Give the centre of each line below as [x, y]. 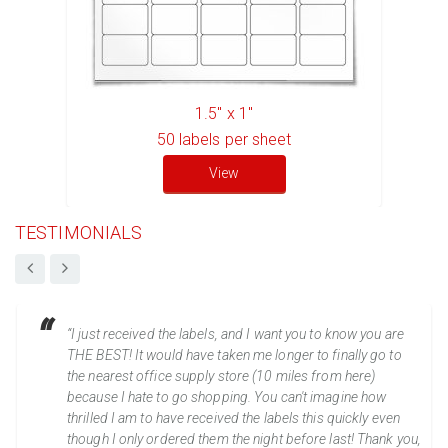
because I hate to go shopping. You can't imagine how [227, 396]
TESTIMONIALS [79, 232]
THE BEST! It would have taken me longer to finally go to [234, 354]
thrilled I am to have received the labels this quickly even [233, 417]
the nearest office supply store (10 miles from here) [221, 375]
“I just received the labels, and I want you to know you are [235, 333]
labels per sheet [235, 139]
